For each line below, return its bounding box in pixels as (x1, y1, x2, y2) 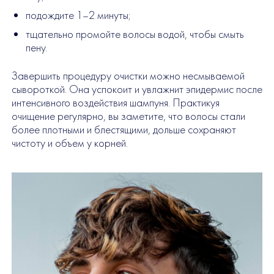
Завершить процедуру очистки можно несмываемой (11, 68, 245, 83)
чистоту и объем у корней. (11, 135, 128, 150)
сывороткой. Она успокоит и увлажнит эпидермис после (11, 81, 262, 97)
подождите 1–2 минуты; (25, 7, 131, 23)
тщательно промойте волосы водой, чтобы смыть (25, 27, 244, 42)
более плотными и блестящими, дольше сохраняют (11, 122, 236, 137)
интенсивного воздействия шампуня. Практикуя (11, 95, 220, 110)
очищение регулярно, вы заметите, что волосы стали (11, 108, 245, 124)
